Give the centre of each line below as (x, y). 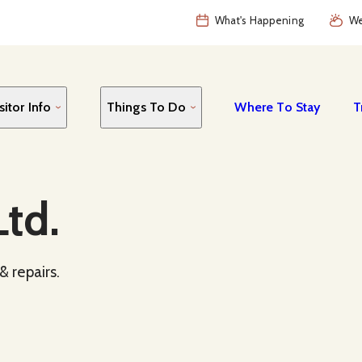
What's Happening (259, 20)
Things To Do (146, 107)
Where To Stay (278, 107)
